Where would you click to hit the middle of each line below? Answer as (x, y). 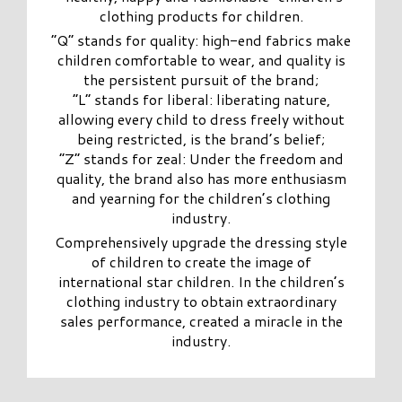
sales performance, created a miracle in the (201, 321)
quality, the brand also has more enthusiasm (201, 179)
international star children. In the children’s (201, 282)
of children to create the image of (201, 262)
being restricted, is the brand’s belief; (201, 139)
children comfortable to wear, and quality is (201, 60)
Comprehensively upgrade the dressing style (201, 242)
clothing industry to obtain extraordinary (201, 301)
